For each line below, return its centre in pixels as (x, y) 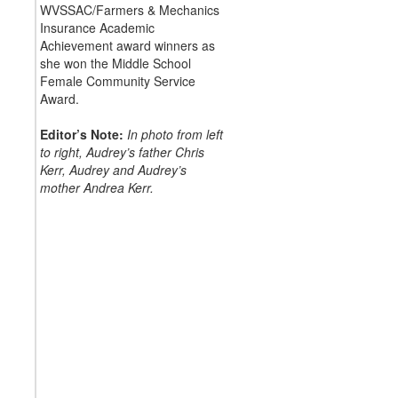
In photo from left (175, 134)
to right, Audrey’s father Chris (122, 151)
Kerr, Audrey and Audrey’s (113, 169)
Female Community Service (117, 80)
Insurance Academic (97, 27)
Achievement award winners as (127, 45)
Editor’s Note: (83, 134)
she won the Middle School (115, 63)
